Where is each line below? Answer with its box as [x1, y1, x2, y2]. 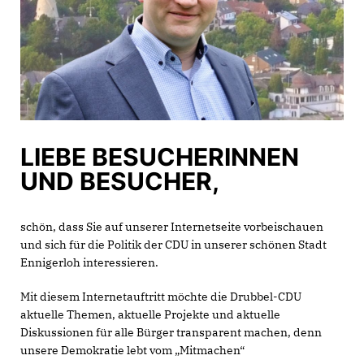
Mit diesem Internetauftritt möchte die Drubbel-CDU [20, 289, 301, 304]
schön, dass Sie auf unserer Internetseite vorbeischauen [20, 219, 323, 234]
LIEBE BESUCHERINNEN [20, 142, 299, 171]
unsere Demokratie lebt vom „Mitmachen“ [20, 343, 245, 357]
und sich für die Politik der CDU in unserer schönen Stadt [20, 237, 327, 252]
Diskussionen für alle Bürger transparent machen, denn [20, 325, 322, 340]
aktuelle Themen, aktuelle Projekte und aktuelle [20, 307, 280, 322]
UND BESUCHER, [20, 167, 219, 196]
